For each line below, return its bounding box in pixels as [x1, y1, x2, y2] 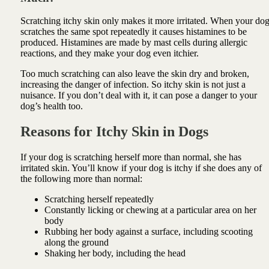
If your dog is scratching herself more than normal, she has [20, 152, 241, 163]
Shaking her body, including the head [44, 248, 186, 259]
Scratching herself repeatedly [44, 194, 154, 205]
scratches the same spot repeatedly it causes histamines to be [20, 26, 247, 37]
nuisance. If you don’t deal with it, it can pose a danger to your [20, 90, 257, 101]
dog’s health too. [20, 101, 83, 112]
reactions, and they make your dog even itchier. [20, 48, 199, 59]
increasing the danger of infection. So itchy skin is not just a [20, 79, 246, 90]
